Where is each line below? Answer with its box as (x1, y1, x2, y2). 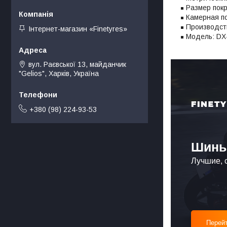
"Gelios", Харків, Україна (19, 69, 99, 78)
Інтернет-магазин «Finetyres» (28, 25, 127, 33)
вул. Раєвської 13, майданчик (28, 60, 126, 69)
